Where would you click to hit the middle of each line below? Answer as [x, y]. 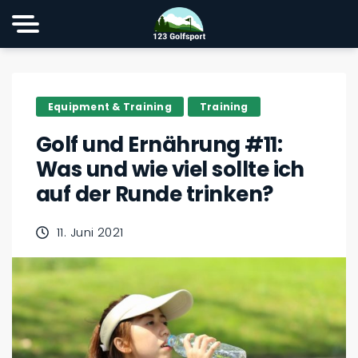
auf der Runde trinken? [155, 194]
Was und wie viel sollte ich [170, 169]
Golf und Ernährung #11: [159, 145]
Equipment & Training [110, 106]
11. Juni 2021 [90, 232]
